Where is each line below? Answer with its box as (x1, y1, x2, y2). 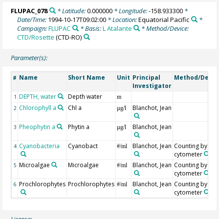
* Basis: (78, 23, 103, 33)
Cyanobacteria (19, 141, 60, 150)
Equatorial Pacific (138, 15, 190, 24)
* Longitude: (112, 6, 149, 15)
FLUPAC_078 (11, 6, 48, 15)
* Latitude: (55, 6, 87, 15)
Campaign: (17, 23, 49, 33)
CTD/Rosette (17, 32, 55, 42)
